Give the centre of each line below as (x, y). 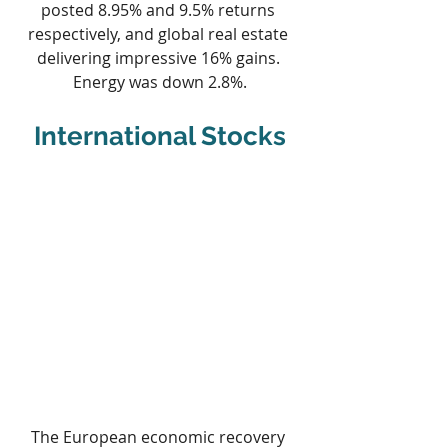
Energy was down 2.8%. (160, 81)
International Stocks (160, 135)
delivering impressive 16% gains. (160, 57)
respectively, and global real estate (160, 33)
